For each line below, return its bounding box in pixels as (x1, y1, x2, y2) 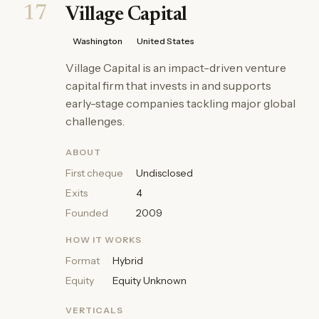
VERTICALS (66, 305, 123, 315)
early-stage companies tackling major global (66, 96, 296, 110)
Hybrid (113, 254, 143, 267)
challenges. (66, 114, 125, 128)
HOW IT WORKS (66, 234, 142, 245)
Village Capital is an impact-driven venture (66, 61, 286, 75)
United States (137, 36, 194, 46)
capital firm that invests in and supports (66, 78, 271, 93)
